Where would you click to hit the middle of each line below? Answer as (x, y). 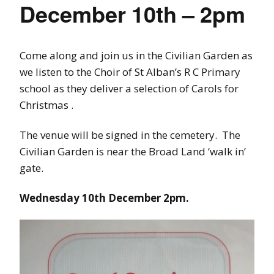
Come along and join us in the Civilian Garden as (136, 55)
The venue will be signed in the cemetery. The (130, 135)
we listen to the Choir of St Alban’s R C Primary (130, 72)
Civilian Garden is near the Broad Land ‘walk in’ (133, 151)
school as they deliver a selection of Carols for (129, 88)
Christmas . (46, 105)
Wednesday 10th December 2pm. (104, 198)
